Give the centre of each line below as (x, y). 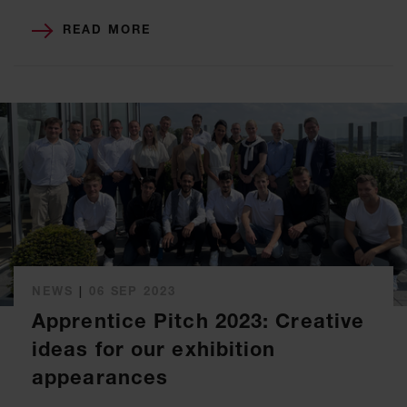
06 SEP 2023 (133, 291)
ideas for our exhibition (154, 350)
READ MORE (107, 30)
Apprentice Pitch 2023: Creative (199, 322)
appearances (100, 378)
